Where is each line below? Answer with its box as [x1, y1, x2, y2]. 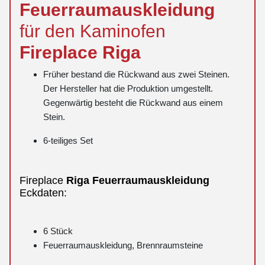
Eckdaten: [20, 186, 67, 199]
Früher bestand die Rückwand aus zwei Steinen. [43, 69, 230, 80]
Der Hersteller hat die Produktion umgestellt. [43, 83, 213, 94]
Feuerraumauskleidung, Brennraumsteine [43, 240, 203, 251]
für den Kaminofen [20, 21, 166, 41]
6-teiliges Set [43, 135, 93, 146]
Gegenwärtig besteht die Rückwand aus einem [43, 98, 223, 108]
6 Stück [43, 226, 73, 237]
